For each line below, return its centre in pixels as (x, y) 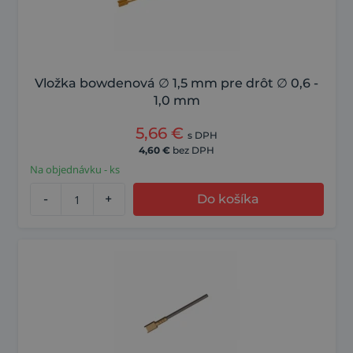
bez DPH (193, 150)
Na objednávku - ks (74, 170)
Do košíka (229, 199)
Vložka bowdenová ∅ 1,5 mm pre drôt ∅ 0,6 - (176, 84)
